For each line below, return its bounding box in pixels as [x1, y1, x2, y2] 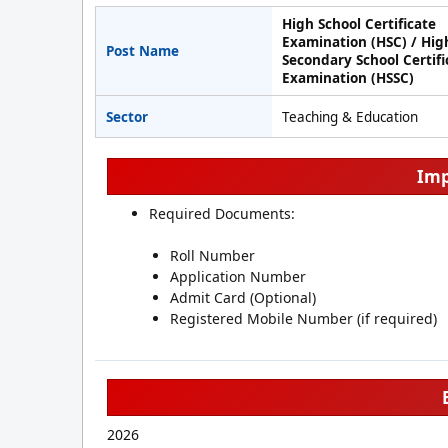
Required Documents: [149, 204, 295, 223]
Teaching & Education [282, 107, 419, 126]
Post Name [106, 42, 179, 60]
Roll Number [170, 246, 255, 265]
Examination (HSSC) [282, 69, 415, 87]
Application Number [170, 267, 306, 286]
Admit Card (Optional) [170, 288, 316, 307]
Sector [106, 107, 148, 126]
